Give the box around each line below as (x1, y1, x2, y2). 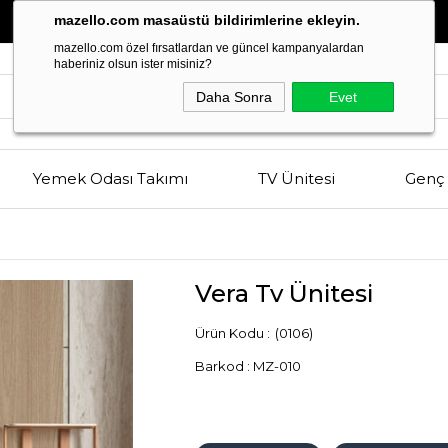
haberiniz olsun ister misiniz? (54, 57, 212, 71)
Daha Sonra (196, 89, 272, 105)
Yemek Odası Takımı (32, 169, 188, 189)
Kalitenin (157, 10, 234, 29)
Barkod (195, 358, 244, 375)
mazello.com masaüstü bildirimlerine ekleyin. (54, 12, 360, 28)
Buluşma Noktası (234, 10, 377, 29)
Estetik (71, 10, 130, 29)
